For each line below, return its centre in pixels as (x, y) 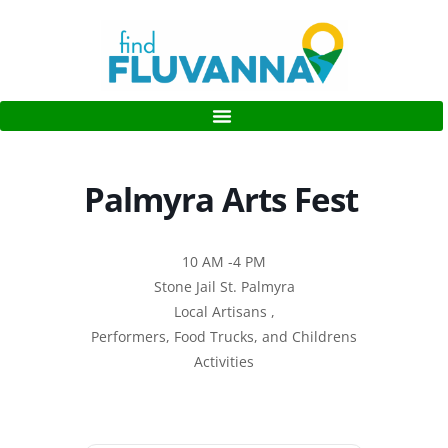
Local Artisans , (224, 311)
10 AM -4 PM (224, 261)
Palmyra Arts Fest (221, 199)
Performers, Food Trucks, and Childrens (224, 336)
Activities (224, 361)
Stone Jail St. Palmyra (224, 286)
